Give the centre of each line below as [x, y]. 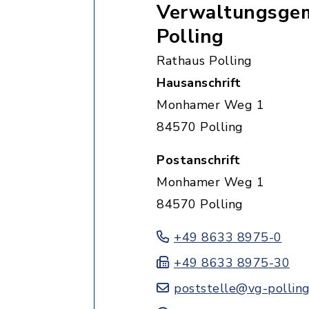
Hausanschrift [199, 83]
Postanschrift [199, 160]
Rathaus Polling [205, 61]
